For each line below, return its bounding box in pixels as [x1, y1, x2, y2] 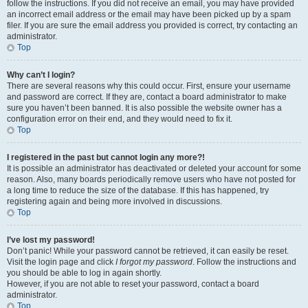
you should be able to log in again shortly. [7, 268, 162, 278]
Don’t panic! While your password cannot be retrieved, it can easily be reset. [7, 246, 289, 256]
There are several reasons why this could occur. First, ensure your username [7, 81, 291, 91]
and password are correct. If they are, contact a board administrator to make [7, 92, 287, 102]
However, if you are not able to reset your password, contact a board [7, 279, 259, 289]
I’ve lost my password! [7, 235, 95, 245]
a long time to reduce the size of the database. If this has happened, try [7, 186, 269, 195]
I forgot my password [115, 257, 192, 267]
